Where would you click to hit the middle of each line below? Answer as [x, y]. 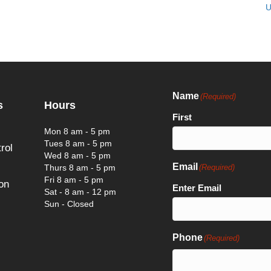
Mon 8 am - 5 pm [77, 131]
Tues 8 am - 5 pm [78, 143]
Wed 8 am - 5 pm [77, 155]
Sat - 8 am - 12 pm [80, 191]
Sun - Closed [69, 204]
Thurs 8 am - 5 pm [80, 167]
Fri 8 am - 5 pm [74, 179]
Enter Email [197, 188]
